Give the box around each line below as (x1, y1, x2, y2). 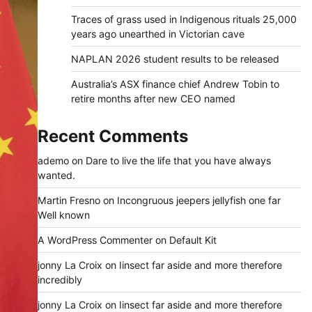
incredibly (37, 273, 82, 286)
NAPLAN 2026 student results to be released (70, 52, 279, 65)
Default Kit (169, 233, 217, 246)
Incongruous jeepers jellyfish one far (116, 194, 281, 206)
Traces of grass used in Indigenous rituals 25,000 (70, 13, 297, 25)
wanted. (37, 169, 75, 181)
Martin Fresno (37, 194, 100, 206)
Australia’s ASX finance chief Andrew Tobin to (70, 77, 279, 90)
